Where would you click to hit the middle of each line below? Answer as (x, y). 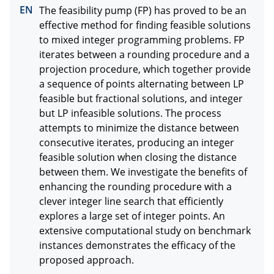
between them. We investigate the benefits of (143, 172)
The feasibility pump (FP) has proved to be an (143, 10)
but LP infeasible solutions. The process (130, 113)
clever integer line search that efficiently (131, 201)
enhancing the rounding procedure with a (135, 186)
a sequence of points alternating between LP (142, 83)
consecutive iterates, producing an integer (137, 142)
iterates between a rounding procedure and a (144, 54)
